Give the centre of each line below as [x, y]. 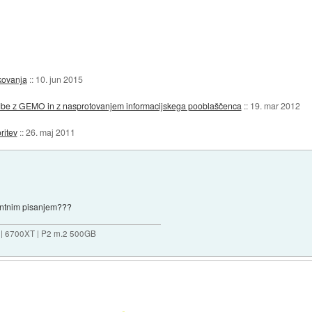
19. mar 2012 [275, 105]
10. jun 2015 [59, 79]
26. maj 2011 [50, 132]
